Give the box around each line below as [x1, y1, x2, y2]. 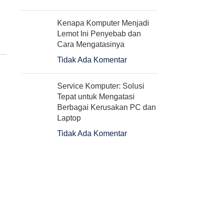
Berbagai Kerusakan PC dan [57, 103, 156, 111]
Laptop [57, 114, 81, 122]
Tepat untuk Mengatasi [57, 93, 135, 101]
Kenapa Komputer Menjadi [57, 19, 149, 27]
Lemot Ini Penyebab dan [57, 30, 141, 38]
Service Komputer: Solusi [57, 82, 144, 90]
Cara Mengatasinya [57, 40, 124, 48]
